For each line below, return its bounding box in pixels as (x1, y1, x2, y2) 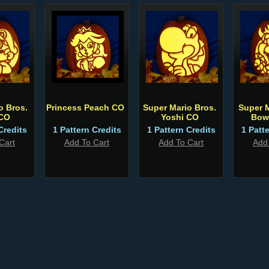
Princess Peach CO (46, 103, 124, 112)
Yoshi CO (160, 112, 199, 122)
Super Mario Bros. (143, 103, 216, 112)
